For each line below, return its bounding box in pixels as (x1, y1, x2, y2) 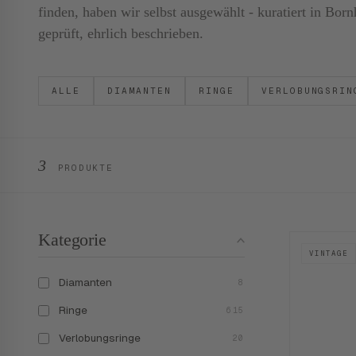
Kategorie (38, 230, 106, 250)
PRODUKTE (50, 162, 114, 173)
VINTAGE (309, 249, 348, 258)
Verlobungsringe (59, 331, 141, 345)
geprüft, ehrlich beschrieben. (38, 25, 203, 41)
